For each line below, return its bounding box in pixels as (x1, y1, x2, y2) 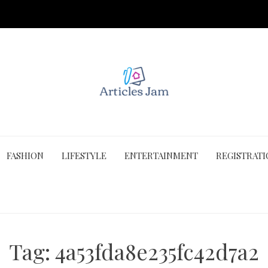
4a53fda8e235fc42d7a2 (55, 237, 259, 266)
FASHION (7, 150, 44, 162)
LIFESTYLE (62, 150, 106, 162)
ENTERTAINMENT (124, 150, 198, 162)
